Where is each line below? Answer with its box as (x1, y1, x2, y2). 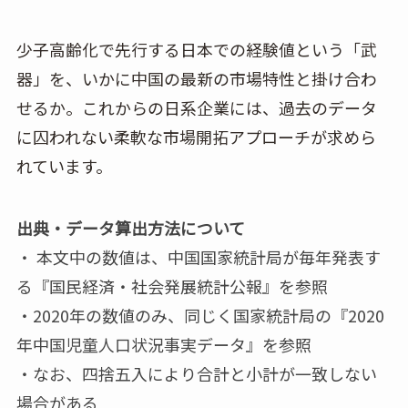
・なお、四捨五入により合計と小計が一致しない (15, 361, 377, 385)
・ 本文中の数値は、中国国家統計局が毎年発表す (15, 244, 381, 269)
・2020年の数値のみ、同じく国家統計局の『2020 (15, 302, 384, 327)
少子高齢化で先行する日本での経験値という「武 (15, 36, 377, 61)
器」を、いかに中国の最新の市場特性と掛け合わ (15, 66, 377, 90)
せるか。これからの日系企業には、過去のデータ (15, 95, 377, 119)
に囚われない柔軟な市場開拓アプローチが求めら (15, 124, 376, 148)
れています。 (15, 153, 112, 178)
